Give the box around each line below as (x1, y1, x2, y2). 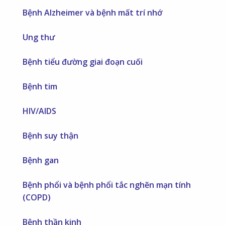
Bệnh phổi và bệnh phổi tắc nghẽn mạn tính (23, 179, 191, 191)
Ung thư (23, 32, 55, 43)
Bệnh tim (23, 81, 58, 92)
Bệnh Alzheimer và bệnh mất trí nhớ (23, 7, 163, 19)
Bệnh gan (23, 155, 59, 166)
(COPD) (23, 192, 51, 203)
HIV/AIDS (23, 105, 57, 117)
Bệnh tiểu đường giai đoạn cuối (23, 56, 143, 68)
